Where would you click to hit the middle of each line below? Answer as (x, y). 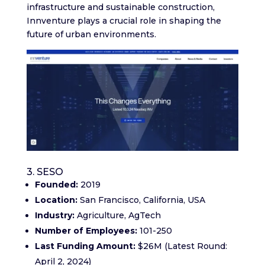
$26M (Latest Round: (181, 246)
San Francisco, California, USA (141, 200)
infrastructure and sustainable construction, (120, 7)
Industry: (54, 216)
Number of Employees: (86, 231)
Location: (56, 200)
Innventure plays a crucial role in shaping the (124, 21)
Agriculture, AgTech (117, 216)
